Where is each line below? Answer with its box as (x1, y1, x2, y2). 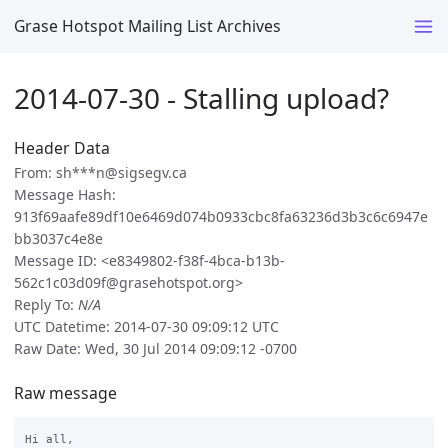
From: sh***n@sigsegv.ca (14, 163, 187, 183)
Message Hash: (14, 185, 116, 205)
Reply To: (14, 295, 78, 315)
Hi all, (24, 433, 74, 446)
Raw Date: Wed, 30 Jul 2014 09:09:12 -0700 (14, 339, 297, 359)
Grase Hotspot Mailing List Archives (14, 14, 281, 37)
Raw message (14, 381, 117, 404)
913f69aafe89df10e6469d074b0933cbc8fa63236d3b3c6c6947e (14, 207, 428, 227)
